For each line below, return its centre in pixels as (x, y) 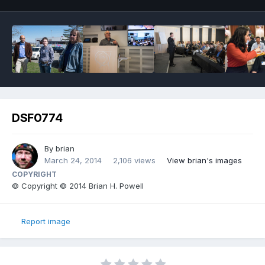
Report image (46, 221)
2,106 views (134, 161)
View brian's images (204, 161)
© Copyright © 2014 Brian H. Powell (78, 186)
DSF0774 (37, 118)
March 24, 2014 (73, 161)
